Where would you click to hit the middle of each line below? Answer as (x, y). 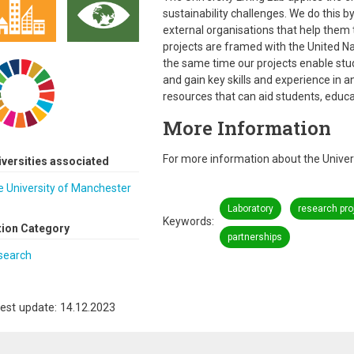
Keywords (187, 221)
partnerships (254, 237)
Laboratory (250, 209)
